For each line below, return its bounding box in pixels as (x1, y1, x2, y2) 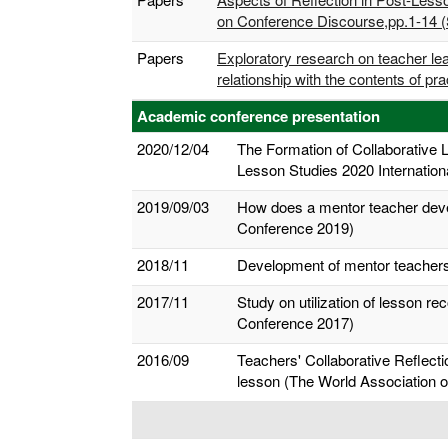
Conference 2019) (237, 217, 354, 238)
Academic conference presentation (137, 105, 380, 127)
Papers (137, 47, 184, 68)
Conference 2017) (237, 312, 354, 333)
